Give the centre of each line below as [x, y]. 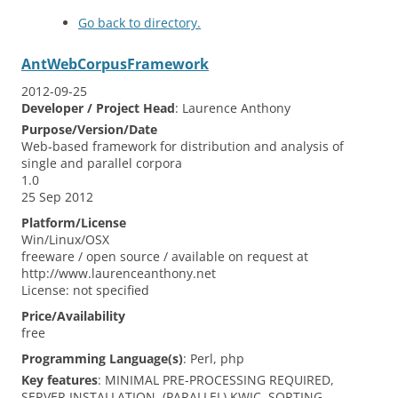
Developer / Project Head [98, 107]
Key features [60, 379]
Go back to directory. [139, 22]
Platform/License [74, 222]
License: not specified [85, 290]
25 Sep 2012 [57, 196]
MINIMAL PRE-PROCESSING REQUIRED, [219, 379]
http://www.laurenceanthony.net [119, 273]
